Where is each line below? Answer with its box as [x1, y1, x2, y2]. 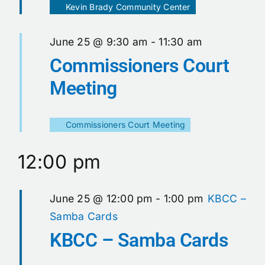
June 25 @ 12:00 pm [50, 192, 153, 205]
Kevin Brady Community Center [66, 2, 190, 12]
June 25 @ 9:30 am [50, 35, 148, 49]
